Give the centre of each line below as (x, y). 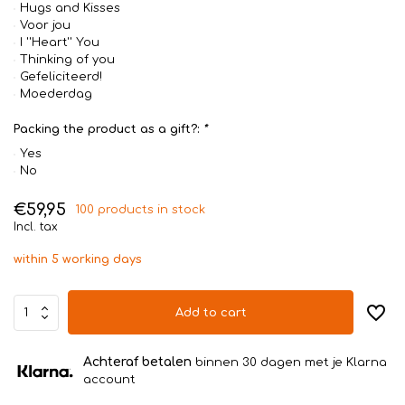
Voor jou (45, 25)
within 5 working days (78, 259)
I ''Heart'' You (60, 42)
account (109, 380)
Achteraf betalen (137, 362)
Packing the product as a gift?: (108, 129)
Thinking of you (67, 60)
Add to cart (211, 312)
